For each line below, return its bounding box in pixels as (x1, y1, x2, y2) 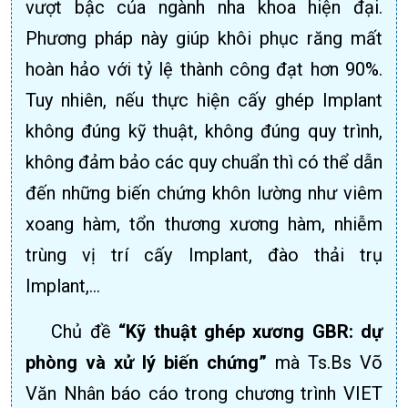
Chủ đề (44, 321, 119, 343)
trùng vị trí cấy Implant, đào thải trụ (25, 244, 382, 267)
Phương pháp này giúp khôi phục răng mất (25, 27, 382, 50)
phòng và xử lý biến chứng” (25, 352, 267, 374)
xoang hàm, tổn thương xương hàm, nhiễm (25, 213, 382, 236)
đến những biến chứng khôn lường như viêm (25, 182, 382, 205)
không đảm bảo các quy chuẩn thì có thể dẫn (25, 151, 382, 174)
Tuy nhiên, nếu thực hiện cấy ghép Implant (25, 89, 382, 112)
